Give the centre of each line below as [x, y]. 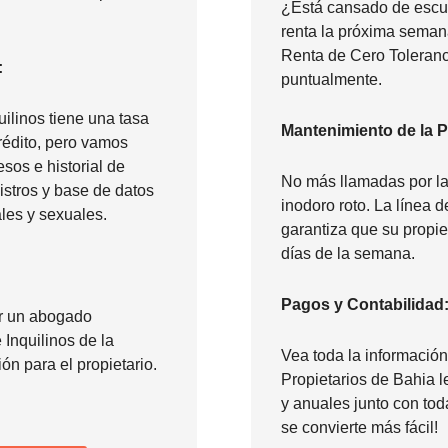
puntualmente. [331, 79]
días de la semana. [348, 253]
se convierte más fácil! [359, 427]
